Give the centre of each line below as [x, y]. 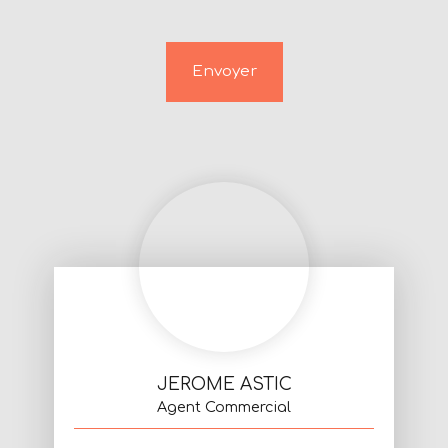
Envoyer [224, 72]
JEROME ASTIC [224, 385]
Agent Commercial [224, 407]
